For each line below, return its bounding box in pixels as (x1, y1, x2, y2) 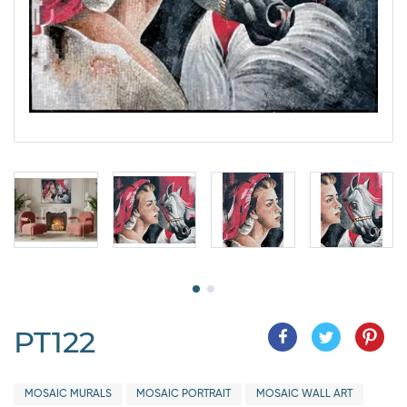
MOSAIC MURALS (24, 389, 112, 400)
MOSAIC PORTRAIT (136, 389, 232, 400)
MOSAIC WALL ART (255, 389, 352, 400)
